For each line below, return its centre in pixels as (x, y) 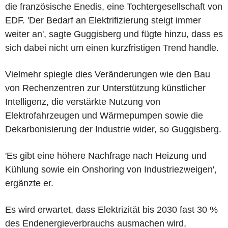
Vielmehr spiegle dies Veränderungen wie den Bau (108, 74)
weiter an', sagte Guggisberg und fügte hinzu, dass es (114, 34)
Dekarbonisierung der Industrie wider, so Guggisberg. (113, 129)
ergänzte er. (29, 183)
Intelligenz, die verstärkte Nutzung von (83, 102)
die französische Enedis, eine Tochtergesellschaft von (114, 6)
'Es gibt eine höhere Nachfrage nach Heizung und (106, 155)
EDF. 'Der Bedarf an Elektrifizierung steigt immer (103, 20)
